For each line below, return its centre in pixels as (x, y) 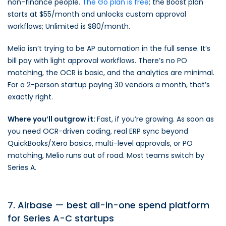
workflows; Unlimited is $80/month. (69, 26)
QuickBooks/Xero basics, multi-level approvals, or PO (100, 143)
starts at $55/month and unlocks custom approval (97, 14)
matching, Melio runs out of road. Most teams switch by (106, 155)
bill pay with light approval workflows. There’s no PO (97, 61)
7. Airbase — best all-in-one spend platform (108, 205)
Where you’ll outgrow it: (52, 119)
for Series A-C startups (61, 218)
